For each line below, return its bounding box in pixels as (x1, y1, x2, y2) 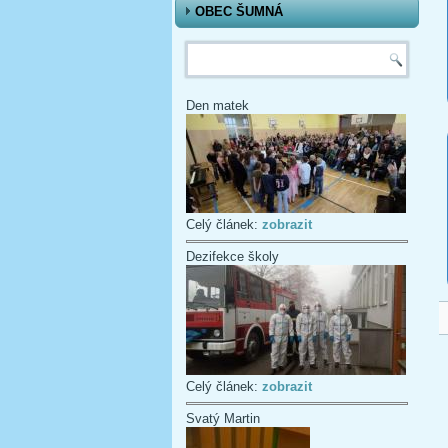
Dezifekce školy (186, 249, 279, 264)
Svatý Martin (186, 411, 260, 426)
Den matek (186, 98, 249, 113)
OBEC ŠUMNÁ (195, 4, 283, 19)
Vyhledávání (186, 36, 335, 67)
